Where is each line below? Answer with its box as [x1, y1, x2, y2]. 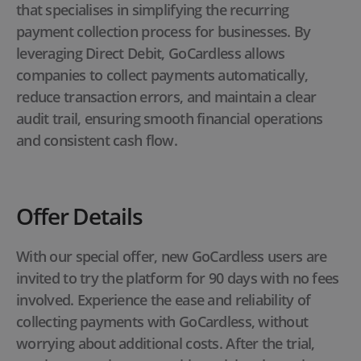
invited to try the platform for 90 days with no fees [16, 268, 339, 288]
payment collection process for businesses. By [16, 22, 311, 42]
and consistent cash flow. [16, 131, 177, 151]
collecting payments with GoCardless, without [16, 312, 309, 332]
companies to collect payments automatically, [16, 65, 309, 85]
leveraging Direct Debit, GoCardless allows [16, 44, 285, 64]
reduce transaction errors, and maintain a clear [16, 87, 317, 107]
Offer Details [16, 201, 143, 232]
